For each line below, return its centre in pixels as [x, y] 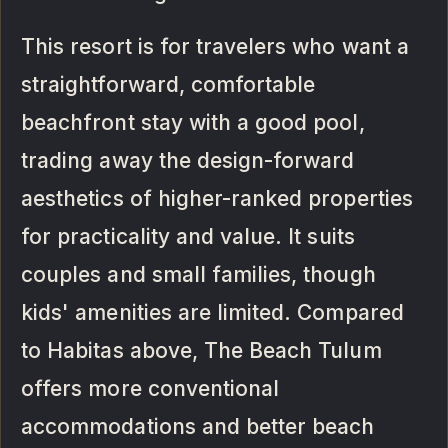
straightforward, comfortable [168, 85]
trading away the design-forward [188, 161]
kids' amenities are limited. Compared [212, 313]
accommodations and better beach [198, 427]
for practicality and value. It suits [188, 237]
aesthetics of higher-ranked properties [217, 199]
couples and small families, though [198, 275]
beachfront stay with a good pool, [193, 123]
